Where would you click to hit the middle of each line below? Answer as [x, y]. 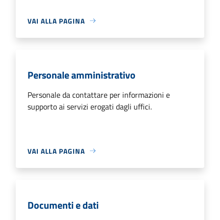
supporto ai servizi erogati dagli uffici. [90, 106]
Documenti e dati [63, 205]
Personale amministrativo [82, 75]
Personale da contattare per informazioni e [99, 95]
